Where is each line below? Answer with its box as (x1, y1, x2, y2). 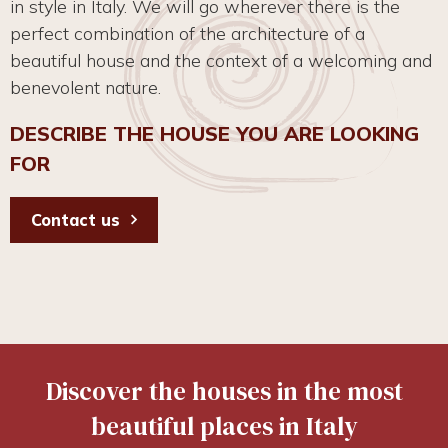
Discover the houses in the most (45, 373, 403, 408)
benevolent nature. (10, 76, 161, 100)
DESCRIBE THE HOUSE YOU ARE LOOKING (10, 121, 419, 147)
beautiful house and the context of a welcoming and (10, 49, 432, 73)
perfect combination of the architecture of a (10, 22, 365, 46)
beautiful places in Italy (91, 408, 357, 443)
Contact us (31, 209, 120, 230)
